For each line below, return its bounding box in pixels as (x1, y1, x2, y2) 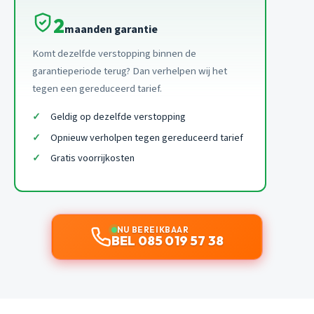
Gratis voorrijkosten (50, 151, 135, 166)
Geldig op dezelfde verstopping (50, 109, 186, 125)
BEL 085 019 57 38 (111, 233, 224, 250)
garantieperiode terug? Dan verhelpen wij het (32, 64, 227, 79)
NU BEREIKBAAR (116, 224, 189, 235)
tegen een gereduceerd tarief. (32, 81, 162, 97)
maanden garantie (64, 22, 158, 38)
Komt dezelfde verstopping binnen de (32, 46, 196, 62)
